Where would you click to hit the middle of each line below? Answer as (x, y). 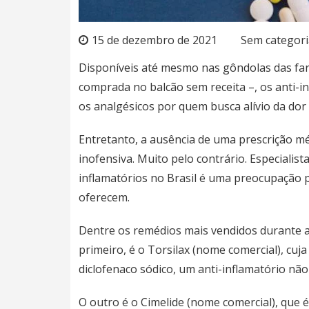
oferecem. (104, 197)
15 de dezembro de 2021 (154, 40)
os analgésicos (117, 106)
